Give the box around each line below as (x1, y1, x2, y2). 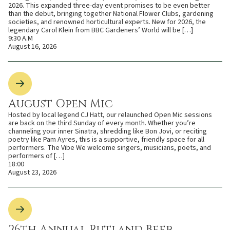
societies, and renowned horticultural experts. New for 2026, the (8, 16, 206, 27)
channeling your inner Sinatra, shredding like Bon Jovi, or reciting (8, 126, 207, 137)
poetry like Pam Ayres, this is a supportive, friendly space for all (8, 134, 204, 145)
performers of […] (8, 150, 65, 161)
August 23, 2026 (8, 167, 56, 178)
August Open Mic (8, 96, 113, 111)
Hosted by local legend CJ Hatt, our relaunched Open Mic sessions (8, 109, 212, 120)
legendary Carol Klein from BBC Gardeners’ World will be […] (8, 25, 193, 35)
